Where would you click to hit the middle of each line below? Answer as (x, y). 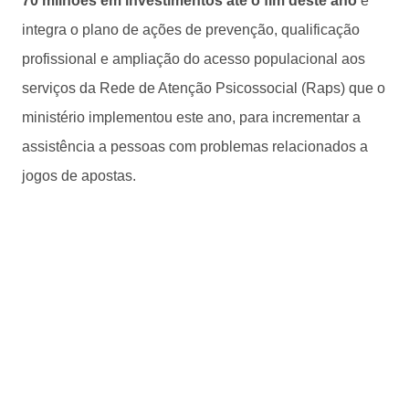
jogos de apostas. (79, 175)
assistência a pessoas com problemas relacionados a (195, 146)
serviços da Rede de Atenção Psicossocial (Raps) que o (204, 88)
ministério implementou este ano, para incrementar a (191, 117)
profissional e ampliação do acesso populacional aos (194, 58)
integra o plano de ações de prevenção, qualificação (191, 29)
